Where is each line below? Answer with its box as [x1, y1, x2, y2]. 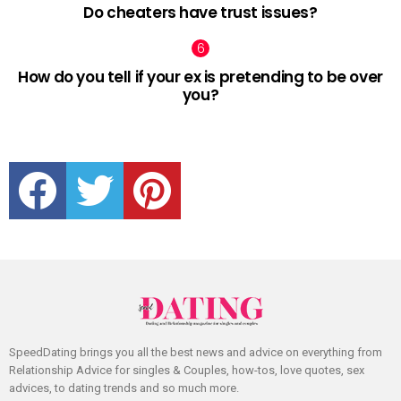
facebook [44, 158, 90, 171]
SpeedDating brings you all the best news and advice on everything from [9, 346, 382, 360]
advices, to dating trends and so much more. [9, 381, 239, 396]
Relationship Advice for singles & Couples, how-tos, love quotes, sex [9, 363, 364, 378]
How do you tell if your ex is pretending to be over [18, 66, 383, 89]
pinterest [158, 158, 201, 171]
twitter [101, 158, 131, 171]
